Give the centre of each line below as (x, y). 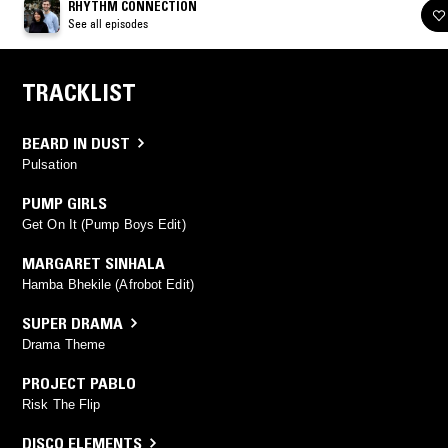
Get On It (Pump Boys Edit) (104, 224)
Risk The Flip (61, 404)
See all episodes (108, 23)
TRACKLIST (79, 92)
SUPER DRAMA (72, 322)
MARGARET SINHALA (93, 262)
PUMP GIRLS (64, 202)
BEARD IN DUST (76, 142)
